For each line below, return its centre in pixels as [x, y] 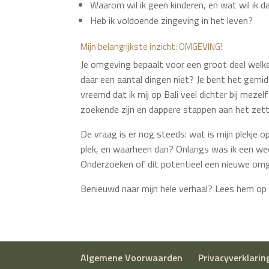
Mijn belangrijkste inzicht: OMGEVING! [152, 46]
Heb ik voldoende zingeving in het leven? [172, 20]
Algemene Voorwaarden [132, 257]
